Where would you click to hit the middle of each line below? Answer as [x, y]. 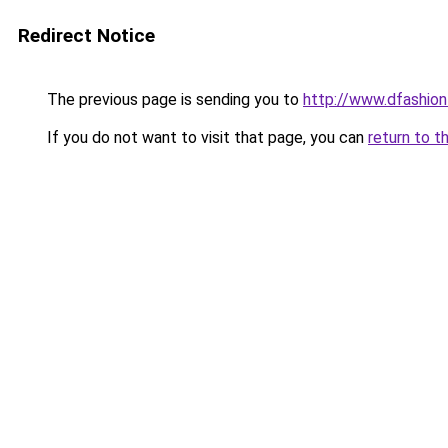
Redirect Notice [86, 35]
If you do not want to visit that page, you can [205, 137]
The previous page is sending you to [173, 99]
